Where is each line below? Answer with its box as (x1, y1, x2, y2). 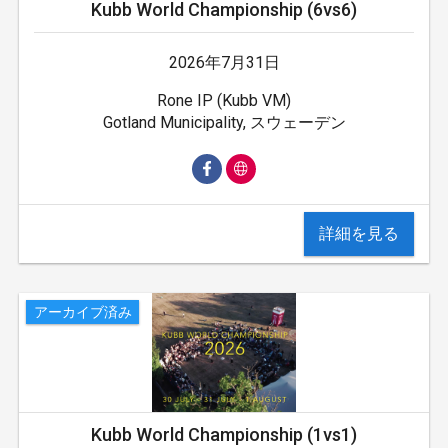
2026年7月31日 (168, 52, 280, 72)
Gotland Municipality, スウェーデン (102, 112, 346, 132)
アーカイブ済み (33, 304, 132, 321)
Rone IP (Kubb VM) (157, 90, 291, 110)
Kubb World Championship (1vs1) (91, 423, 357, 445)
